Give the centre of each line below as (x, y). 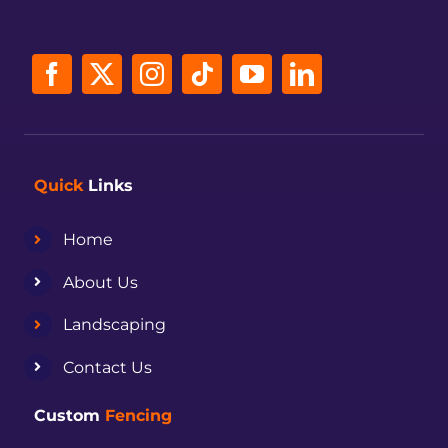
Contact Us (107, 367)
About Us (100, 282)
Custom (70, 416)
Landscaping (114, 325)
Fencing (139, 416)
